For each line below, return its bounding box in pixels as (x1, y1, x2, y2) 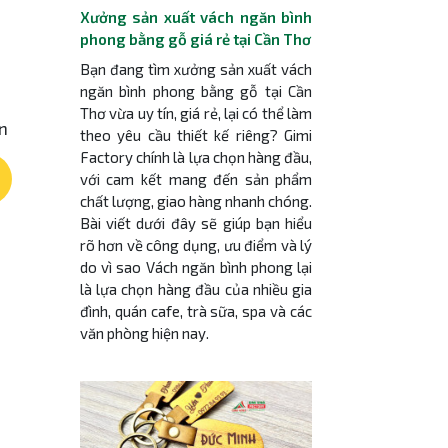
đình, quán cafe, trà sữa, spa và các (79, 301, 313, 320)
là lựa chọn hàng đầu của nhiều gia (79, 279, 313, 298)
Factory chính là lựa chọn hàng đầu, (79, 147, 313, 166)
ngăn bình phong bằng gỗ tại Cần (79, 81, 313, 100)
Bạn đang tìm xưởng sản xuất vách (79, 59, 313, 78)
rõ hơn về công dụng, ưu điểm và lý (79, 235, 313, 254)
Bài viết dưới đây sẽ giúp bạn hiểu (79, 213, 313, 232)
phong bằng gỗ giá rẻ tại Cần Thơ (79, 30, 311, 49)
